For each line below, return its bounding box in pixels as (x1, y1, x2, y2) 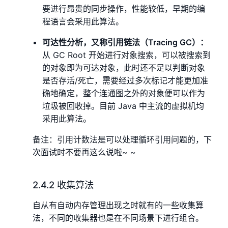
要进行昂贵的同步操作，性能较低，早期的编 (42, 4, 206, 14)
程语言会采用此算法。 (42, 16, 124, 27)
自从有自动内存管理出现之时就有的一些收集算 (33, 200, 204, 211)
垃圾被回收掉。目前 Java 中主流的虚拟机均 (42, 101, 205, 111)
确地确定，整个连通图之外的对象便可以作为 (42, 88, 206, 99)
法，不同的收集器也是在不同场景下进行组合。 (33, 213, 204, 223)
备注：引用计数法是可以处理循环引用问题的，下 (33, 134, 212, 145)
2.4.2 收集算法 (33, 179, 94, 191)
